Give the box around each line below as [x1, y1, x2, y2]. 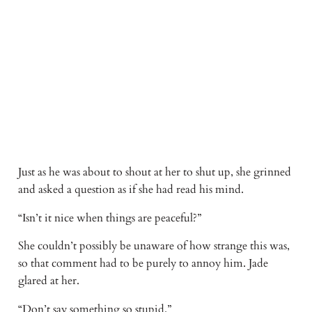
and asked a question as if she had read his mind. [17, 181, 247, 197]
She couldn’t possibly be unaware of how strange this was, [17, 238, 290, 254]
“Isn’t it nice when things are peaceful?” [17, 210, 204, 226]
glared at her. [17, 273, 82, 289]
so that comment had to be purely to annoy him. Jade [17, 256, 268, 272]
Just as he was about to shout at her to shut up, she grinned [17, 164, 291, 180]
